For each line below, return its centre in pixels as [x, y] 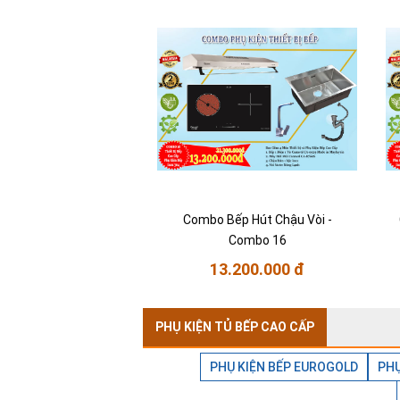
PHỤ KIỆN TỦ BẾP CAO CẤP [235, 327]
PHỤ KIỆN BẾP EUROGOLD [284, 367]
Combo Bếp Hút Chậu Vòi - [257, 220]
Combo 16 [257, 241]
